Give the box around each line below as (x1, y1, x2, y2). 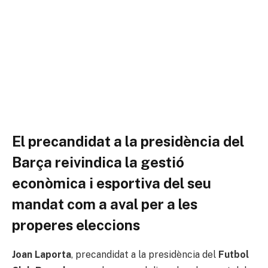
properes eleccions (12, 216, 140, 233)
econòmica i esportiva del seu (12, 174, 211, 191)
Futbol (218, 248, 249, 260)
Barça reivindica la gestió (12, 153, 184, 170)
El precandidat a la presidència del (12, 132, 244, 150)
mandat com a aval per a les (12, 195, 197, 212)
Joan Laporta (12, 248, 71, 260)
